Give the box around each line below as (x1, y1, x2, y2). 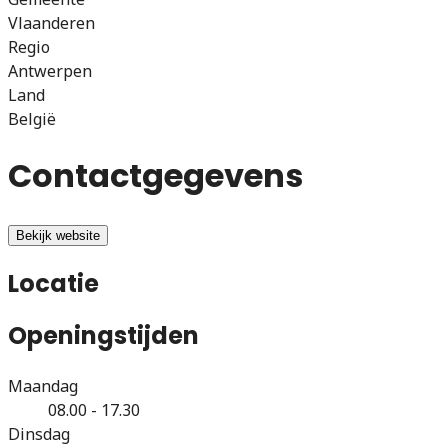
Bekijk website (16, 227, 100, 243)
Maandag (8, 374, 78, 397)
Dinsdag (8, 422, 70, 445)
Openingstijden (8, 318, 199, 352)
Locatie (8, 266, 99, 300)
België (8, 107, 56, 130)
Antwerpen (8, 59, 92, 82)
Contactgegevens (8, 153, 303, 199)
